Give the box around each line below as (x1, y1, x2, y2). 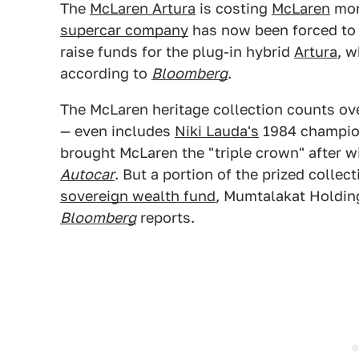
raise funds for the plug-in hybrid (60, 43, 294, 60)
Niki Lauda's (175, 123, 259, 139)
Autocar (60, 166, 115, 183)
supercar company (60, 22, 188, 38)
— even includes (60, 123, 175, 139)
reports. (136, 209, 195, 226)
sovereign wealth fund (60, 188, 216, 204)
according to (60, 65, 151, 82)
